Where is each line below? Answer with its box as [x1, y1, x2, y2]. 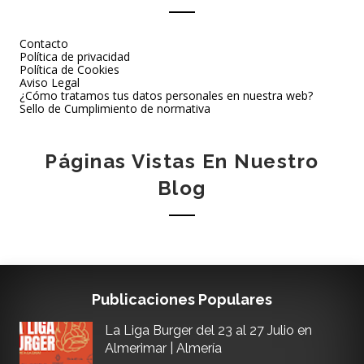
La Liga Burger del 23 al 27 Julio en [104, 323, 312, 338]
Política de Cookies [19, 62, 119, 77]
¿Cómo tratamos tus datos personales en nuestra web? [19, 88, 313, 103]
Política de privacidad [19, 49, 130, 64]
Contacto [19, 36, 68, 51]
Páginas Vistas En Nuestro [45, 149, 319, 173]
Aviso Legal [19, 75, 80, 90]
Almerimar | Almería [104, 340, 222, 356]
